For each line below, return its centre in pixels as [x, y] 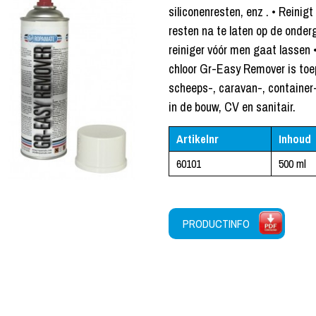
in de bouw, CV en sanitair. [232, 107]
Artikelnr [197, 139]
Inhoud [294, 139]
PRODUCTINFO [216, 223]
